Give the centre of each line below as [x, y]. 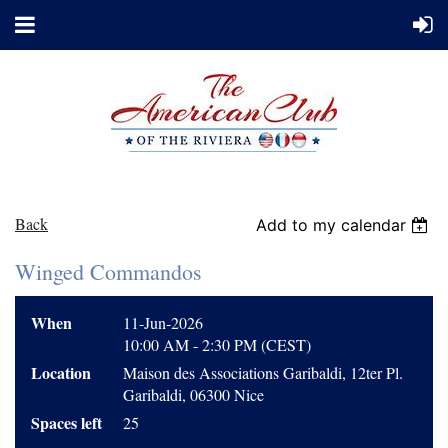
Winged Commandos [108, 271]
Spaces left [66, 422]
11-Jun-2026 [163, 322]
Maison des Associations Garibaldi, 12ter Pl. [263, 372]
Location [61, 372]
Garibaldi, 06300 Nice [193, 394]
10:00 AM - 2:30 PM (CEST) [217, 344]
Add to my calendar [331, 225]
